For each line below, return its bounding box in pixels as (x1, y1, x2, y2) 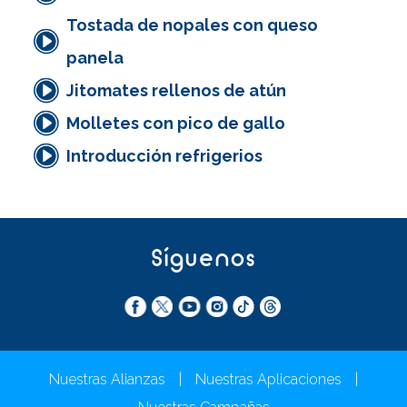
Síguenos (151, 247, 256, 273)
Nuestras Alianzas (49, 371, 165, 389)
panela (66, 48, 124, 68)
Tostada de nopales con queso (66, 15, 318, 35)
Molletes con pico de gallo (66, 114, 285, 134)
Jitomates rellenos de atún (66, 81, 286, 101)
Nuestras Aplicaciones (195, 371, 342, 389)
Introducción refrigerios (66, 146, 263, 166)
